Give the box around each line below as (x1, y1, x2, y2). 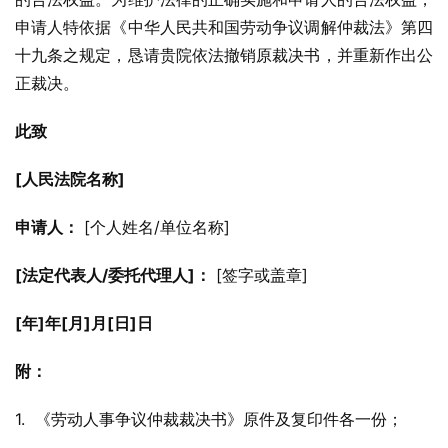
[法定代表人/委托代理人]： (15, 265, 211, 285)
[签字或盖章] (211, 265, 308, 285)
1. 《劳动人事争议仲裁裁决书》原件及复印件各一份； (15, 409, 403, 429)
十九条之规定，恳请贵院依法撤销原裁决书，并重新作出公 (15, 45, 433, 65)
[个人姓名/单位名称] (79, 217, 230, 237)
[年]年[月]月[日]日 (15, 313, 153, 333)
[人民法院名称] (15, 169, 125, 189)
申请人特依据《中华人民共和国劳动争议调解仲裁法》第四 (15, 17, 433, 37)
